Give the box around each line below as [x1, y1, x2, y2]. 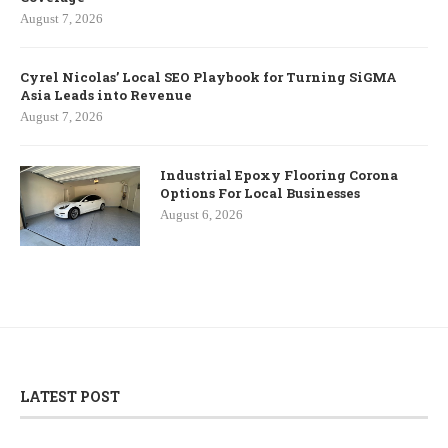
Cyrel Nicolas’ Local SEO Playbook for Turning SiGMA [20, 68, 397, 87]
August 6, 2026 [160, 207, 243, 223]
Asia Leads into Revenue [20, 86, 192, 105]
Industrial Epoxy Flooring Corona [160, 166, 398, 185]
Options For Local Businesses [160, 184, 360, 203]
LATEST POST [20, 387, 120, 407]
